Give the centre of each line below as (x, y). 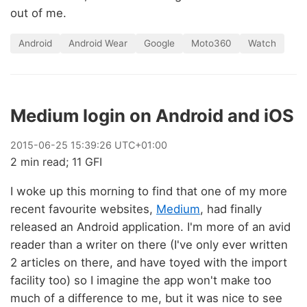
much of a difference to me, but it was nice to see (146, 298)
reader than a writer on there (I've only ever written (149, 244)
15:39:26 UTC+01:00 (118, 145)
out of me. (38, 13)
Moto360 (211, 43)
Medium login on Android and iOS (152, 115)
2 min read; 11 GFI (56, 161)
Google (159, 43)
